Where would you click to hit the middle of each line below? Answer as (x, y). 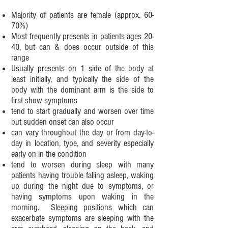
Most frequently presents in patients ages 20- (82, 36)
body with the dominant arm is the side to (82, 90)
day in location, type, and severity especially (82, 143)
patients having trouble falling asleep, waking (82, 175)
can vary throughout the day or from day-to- (82, 133)
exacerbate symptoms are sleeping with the (82, 218)
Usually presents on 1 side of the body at (82, 68)
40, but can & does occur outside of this (82, 47)
